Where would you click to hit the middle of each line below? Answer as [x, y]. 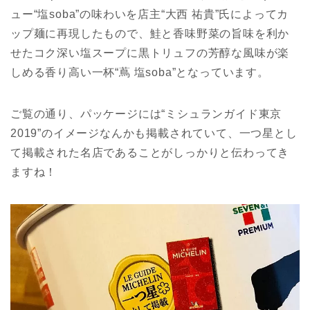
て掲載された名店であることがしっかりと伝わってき [150, 153]
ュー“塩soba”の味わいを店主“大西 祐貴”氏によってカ [150, 15]
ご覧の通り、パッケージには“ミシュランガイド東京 [146, 114]
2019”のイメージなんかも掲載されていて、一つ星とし [154, 134]
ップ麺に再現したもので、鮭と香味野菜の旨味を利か [150, 34]
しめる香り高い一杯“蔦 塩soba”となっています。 [140, 73]
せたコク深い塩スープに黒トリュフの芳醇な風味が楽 [150, 53]
